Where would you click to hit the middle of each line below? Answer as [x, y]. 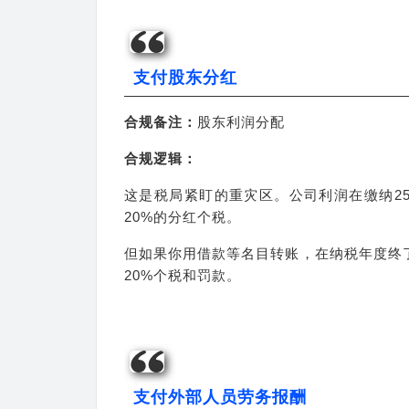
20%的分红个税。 [183, 217]
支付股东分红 [185, 78]
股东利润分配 [241, 122]
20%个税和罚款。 [183, 275]
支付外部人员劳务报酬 [220, 397]
